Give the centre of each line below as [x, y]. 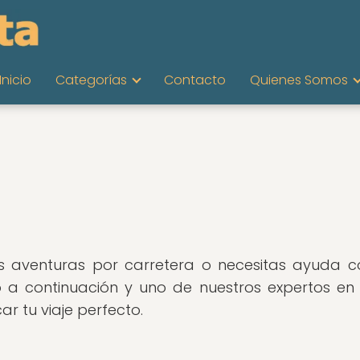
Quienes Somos [299, 80]
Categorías [91, 80]
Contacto [195, 80]
